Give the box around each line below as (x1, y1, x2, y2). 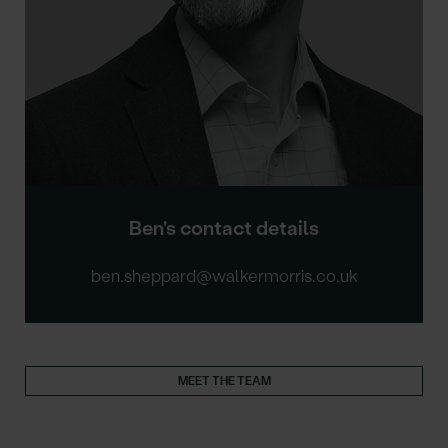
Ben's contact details (129, 216, 319, 240)
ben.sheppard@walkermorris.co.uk (90, 266, 358, 286)
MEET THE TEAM (177, 374, 271, 388)
